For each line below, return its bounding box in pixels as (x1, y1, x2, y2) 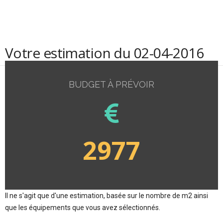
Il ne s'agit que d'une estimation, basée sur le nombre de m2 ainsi (5, 191, 208, 200)
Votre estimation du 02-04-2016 (5, 43, 204, 62)
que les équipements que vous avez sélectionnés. (5, 203, 160, 212)
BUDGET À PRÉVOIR (69, 79, 154, 90)
